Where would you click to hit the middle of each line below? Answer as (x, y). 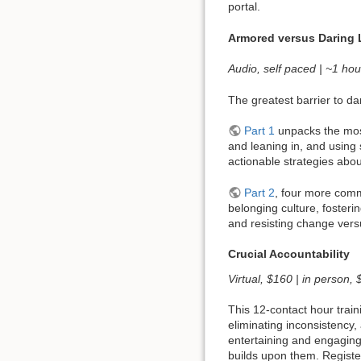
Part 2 (259, 192)
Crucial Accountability (289, 253)
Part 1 (259, 131)
